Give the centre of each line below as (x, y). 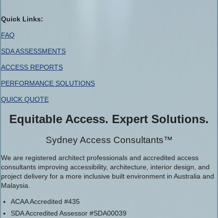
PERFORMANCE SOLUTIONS (48, 83)
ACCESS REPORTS (32, 67)
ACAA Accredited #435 (45, 201)
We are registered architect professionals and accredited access (100, 157)
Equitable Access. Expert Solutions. (109, 119)
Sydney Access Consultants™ (109, 140)
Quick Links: (22, 19)
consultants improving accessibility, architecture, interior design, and (105, 167)
